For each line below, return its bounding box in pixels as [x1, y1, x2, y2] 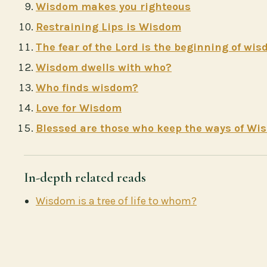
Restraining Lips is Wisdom [36, 20, 181, 33]
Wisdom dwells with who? [36, 60, 172, 74]
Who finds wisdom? [36, 80, 138, 94]
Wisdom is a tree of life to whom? [36, 194, 197, 207]
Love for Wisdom [36, 101, 122, 114]
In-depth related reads [24, 169, 146, 186]
